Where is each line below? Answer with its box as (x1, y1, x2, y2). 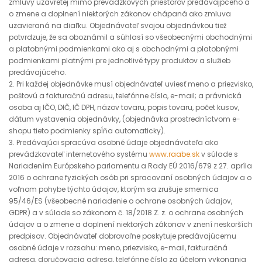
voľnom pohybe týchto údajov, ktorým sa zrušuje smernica (9, 184, 219, 194)
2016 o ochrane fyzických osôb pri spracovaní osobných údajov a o (9, 173, 251, 182)
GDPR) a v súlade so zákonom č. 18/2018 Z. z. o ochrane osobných (9, 208, 243, 218)
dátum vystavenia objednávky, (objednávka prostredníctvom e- (9, 114, 240, 124)
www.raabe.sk (149, 149, 199, 159)
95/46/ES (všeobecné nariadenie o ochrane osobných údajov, (9, 196, 232, 206)
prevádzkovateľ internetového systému (9, 149, 149, 159)
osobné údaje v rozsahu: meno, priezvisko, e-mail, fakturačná (9, 243, 227, 253)
